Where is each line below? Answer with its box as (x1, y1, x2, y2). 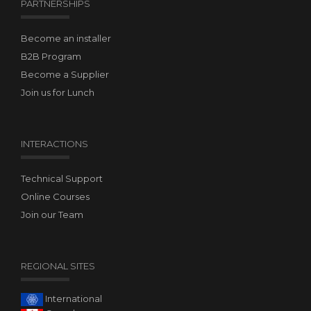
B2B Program (21, 51, 81, 62)
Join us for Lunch (21, 87, 94, 98)
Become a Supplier (21, 69, 109, 80)
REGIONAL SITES (21, 260, 95, 271)
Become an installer (21, 33, 111, 44)
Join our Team (21, 209, 83, 220)
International (43, 293, 102, 304)
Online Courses (21, 191, 90, 202)
